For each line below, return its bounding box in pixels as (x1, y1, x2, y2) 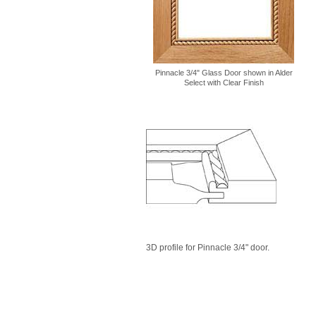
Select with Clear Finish (183, 78, 264, 87)
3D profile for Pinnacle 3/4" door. (146, 242, 269, 253)
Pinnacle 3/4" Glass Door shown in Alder (154, 68, 293, 77)
